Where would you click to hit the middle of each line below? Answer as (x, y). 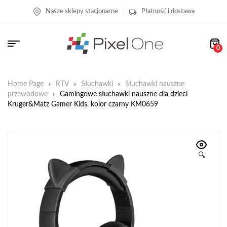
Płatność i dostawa (168, 11)
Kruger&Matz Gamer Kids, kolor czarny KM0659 (83, 104)
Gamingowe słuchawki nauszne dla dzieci (124, 94)
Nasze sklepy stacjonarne (82, 11)
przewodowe (28, 94)
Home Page (26, 84)
